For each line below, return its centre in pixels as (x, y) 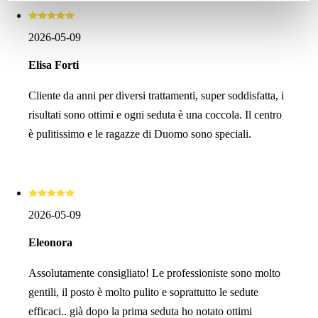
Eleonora (50, 242)
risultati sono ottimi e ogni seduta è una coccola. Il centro (155, 114)
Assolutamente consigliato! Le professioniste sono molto (154, 273)
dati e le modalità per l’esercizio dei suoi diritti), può (143, 23)
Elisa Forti (54, 65)
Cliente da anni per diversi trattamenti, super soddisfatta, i (156, 95)
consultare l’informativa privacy (95, 40)
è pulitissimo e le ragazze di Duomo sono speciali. (140, 133)
